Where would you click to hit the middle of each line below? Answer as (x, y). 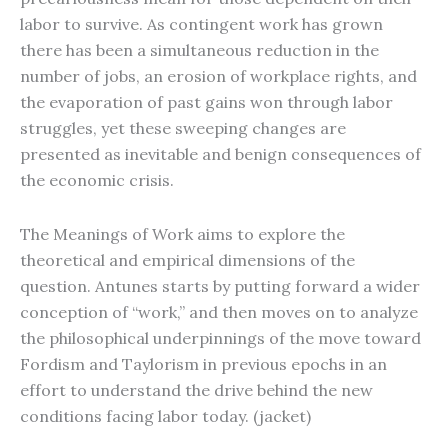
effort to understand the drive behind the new (196, 390)
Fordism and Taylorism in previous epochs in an (203, 364)
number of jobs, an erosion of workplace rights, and (218, 76)
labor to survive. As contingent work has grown (201, 24)
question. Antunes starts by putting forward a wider (220, 286)
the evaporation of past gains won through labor (206, 102)
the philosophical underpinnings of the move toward (220, 338)
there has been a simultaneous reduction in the (199, 50)
